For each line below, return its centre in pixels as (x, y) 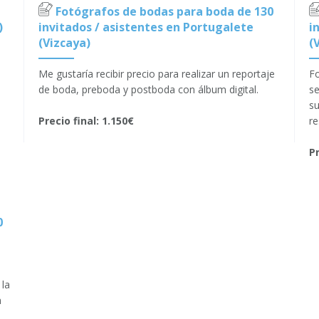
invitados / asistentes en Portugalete (146, 27)
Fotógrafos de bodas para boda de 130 (164, 12)
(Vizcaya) (64, 43)
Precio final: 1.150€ (86, 121)
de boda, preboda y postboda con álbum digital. (148, 90)
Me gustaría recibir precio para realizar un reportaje (157, 74)
